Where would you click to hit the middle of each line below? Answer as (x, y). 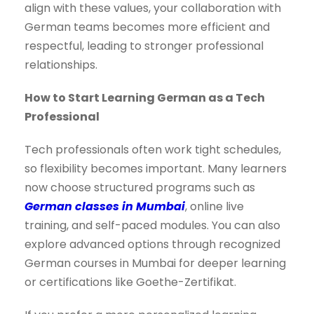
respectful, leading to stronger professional (144, 46)
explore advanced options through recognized (152, 245)
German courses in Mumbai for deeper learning (155, 264)
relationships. (61, 65)
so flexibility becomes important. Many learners (156, 169)
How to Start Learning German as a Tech (145, 98)
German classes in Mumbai (105, 207)
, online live (214, 207)
